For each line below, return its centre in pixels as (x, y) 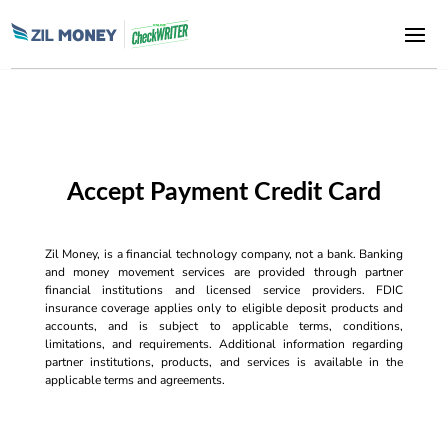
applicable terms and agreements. (134, 380)
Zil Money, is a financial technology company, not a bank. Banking (224, 254)
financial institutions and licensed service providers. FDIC (224, 290)
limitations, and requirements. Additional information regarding (224, 344)
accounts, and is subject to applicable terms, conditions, (224, 326)
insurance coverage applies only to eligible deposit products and (224, 308)
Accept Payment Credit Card (223, 192)
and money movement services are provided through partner (224, 272)
